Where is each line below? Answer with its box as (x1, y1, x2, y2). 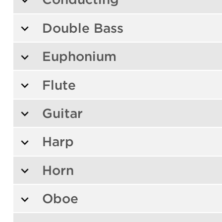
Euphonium (42, 49, 116, 64)
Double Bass (42, 20, 123, 36)
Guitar (42, 105, 83, 121)
